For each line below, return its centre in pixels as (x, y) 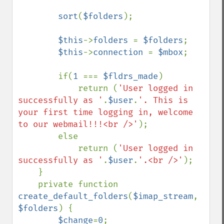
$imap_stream (163, 196)
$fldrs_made (130, 76)
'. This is (163, 100)
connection (120, 52)
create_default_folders (73, 196)
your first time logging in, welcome (105, 112)
